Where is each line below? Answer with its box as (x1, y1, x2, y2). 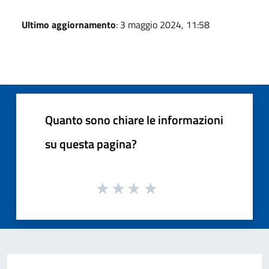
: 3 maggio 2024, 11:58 (116, 17, 210, 32)
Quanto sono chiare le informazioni (45, 110, 223, 129)
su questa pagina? (45, 134, 137, 153)
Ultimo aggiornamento (22, 17, 116, 32)
